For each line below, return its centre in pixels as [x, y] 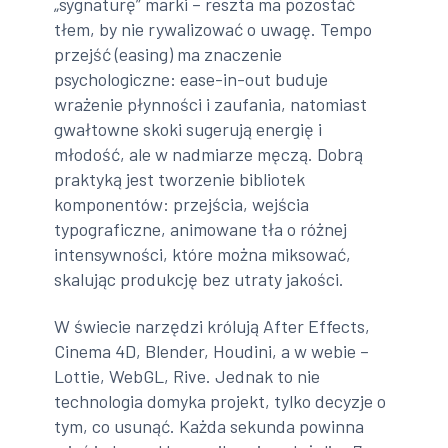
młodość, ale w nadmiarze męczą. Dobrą [209, 153]
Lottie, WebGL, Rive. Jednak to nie [187, 376]
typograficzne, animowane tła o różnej [201, 228]
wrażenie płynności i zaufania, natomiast [211, 103]
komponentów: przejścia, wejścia [182, 203]
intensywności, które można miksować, [203, 253]
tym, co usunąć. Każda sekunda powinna [209, 426]
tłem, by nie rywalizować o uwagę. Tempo [213, 28]
